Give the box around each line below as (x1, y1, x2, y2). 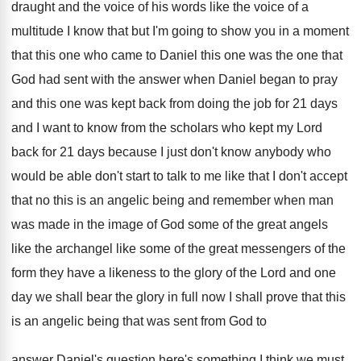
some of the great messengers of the (139, 242, 346, 255)
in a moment (279, 24, 349, 38)
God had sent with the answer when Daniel (11, 73, 256, 86)
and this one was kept (11, 97, 135, 110)
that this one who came (11, 48, 143, 62)
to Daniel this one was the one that (146, 48, 342, 62)
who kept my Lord (222, 121, 322, 135)
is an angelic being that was (11, 314, 170, 328)
